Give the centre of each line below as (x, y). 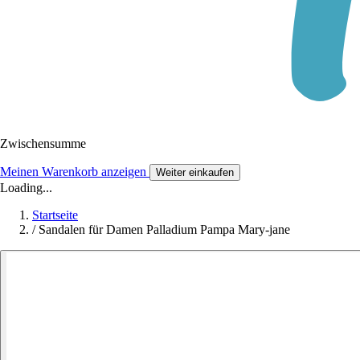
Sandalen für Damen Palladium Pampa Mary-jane (164, 229)
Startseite (55, 215)
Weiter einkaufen (195, 172)
